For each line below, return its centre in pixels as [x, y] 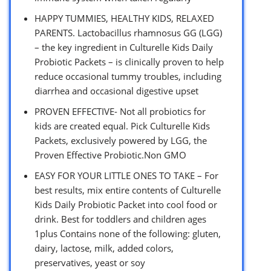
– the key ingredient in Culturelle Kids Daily [124, 47]
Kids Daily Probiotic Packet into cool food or [126, 204]
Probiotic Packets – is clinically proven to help [129, 61]
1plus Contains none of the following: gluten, [128, 233]
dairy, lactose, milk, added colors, [104, 248]
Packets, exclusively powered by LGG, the [121, 140]
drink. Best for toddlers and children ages [120, 219]
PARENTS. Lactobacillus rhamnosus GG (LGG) [128, 32]
